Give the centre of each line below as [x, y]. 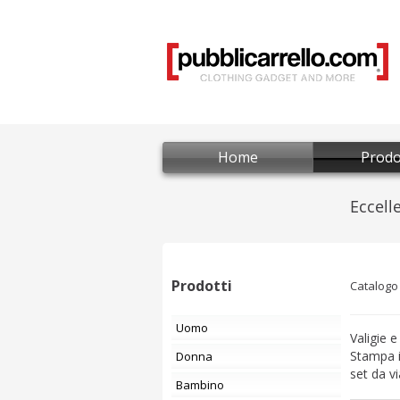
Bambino [204, 385]
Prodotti [202, 286]
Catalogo [374, 286]
